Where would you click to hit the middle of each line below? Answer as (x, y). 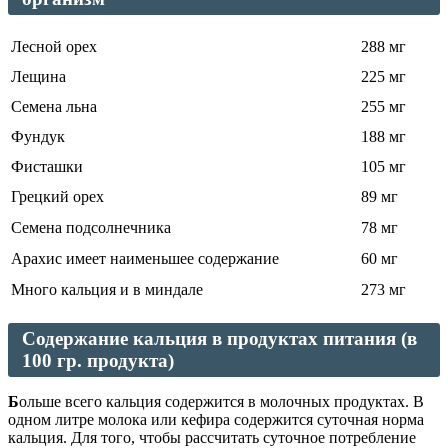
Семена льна (54, 106)
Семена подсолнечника (91, 227)
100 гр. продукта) (98, 360)
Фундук (38, 136)
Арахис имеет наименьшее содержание (145, 258)
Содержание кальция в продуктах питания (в (219, 338)
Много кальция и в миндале (107, 289)
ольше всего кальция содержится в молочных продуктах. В (221, 401)
